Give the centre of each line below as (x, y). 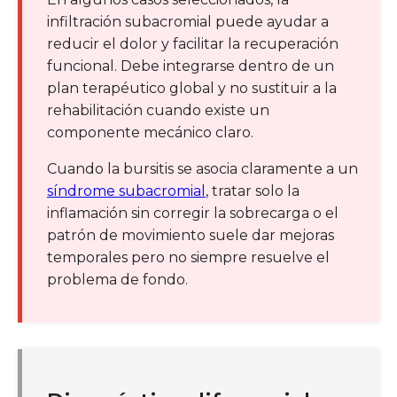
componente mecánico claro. (150, 132)
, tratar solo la (253, 191)
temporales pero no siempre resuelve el (188, 257)
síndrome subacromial (126, 191)
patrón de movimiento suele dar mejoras (191, 235)
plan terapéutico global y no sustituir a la (192, 88)
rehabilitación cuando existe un (158, 110)
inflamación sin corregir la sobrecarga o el (193, 213)
